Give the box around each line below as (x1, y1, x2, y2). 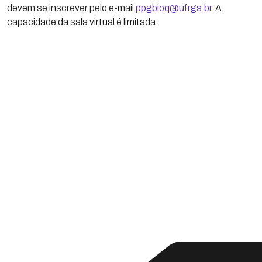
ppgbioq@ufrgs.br (136, 3, 211, 13)
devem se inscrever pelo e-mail (7, 3, 136, 13)
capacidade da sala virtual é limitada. (7, 17, 158, 27)
